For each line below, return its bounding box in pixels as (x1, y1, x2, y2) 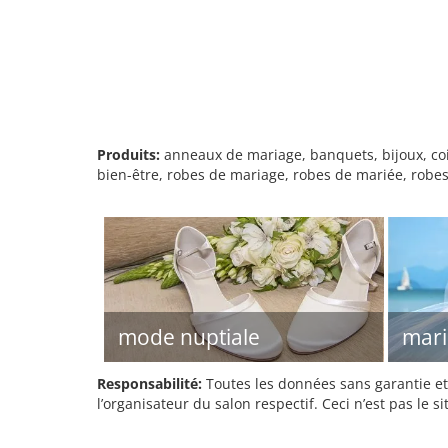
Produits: (97, 145, 160, 164)
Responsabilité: (97, 374, 202, 393)
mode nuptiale (118, 323, 260, 351)
